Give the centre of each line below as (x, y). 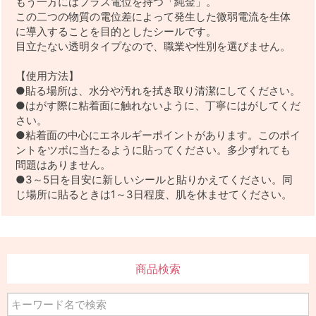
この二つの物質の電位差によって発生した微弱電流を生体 (153, 17)
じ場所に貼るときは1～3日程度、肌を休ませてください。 (154, 195)
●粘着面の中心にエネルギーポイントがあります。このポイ (158, 135)
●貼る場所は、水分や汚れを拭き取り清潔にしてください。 (158, 91)
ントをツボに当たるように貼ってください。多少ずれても (153, 150)
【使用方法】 (47, 76)
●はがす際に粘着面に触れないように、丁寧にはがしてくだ (158, 106)
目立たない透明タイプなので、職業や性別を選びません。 (153, 47)
